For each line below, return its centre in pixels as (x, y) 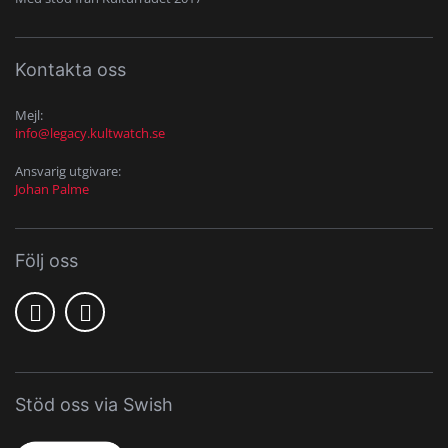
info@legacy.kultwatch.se (90, 132)
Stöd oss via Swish (94, 404)
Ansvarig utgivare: (68, 170)
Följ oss (46, 260)
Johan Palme (52, 188)
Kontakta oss (70, 69)
